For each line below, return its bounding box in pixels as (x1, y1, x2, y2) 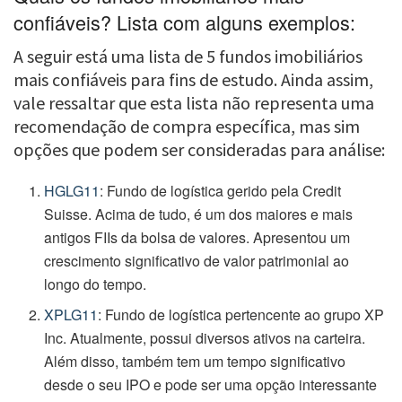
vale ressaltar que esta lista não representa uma (13, 92, 374, 115)
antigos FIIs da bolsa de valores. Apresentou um (44, 227, 351, 249)
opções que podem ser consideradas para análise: (13, 138, 385, 162)
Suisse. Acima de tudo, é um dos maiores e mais (44, 204, 354, 225)
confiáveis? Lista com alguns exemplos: (13, 7, 355, 36)
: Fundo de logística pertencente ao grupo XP (98, 304, 385, 326)
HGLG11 (44, 180, 100, 202)
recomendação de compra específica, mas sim (13, 115, 360, 138)
